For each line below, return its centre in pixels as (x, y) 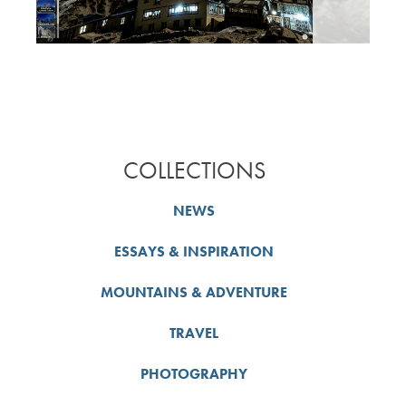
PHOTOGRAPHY (194, 373)
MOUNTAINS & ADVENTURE (194, 292)
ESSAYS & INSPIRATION (194, 251)
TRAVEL (194, 333)
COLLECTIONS (194, 170)
